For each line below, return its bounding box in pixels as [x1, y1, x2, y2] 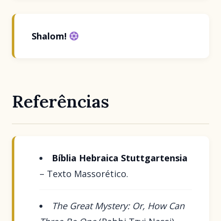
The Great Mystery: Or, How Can [52, 200, 185, 212]
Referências [12, 90, 109, 112]
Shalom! [32, 30, 67, 42]
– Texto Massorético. [39, 168, 129, 180]
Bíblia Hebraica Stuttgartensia [52, 152, 188, 164]
